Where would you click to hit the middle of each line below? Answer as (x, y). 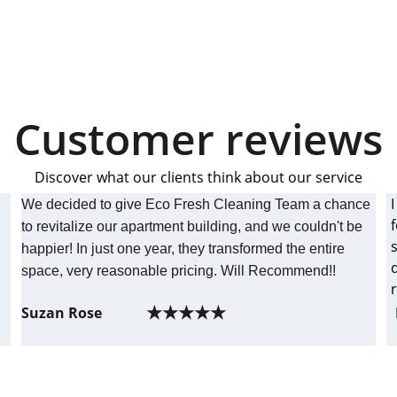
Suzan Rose (61, 313)
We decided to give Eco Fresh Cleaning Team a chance (197, 204)
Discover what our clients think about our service (198, 177)
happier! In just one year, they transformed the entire (184, 249)
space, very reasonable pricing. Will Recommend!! (180, 271)
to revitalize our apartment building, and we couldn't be (193, 226)
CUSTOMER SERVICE (265, 367)
